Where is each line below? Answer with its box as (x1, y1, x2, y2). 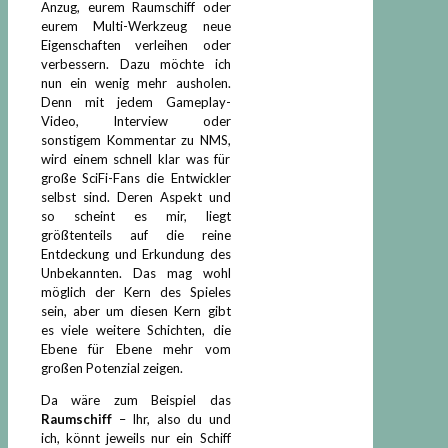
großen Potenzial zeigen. (41, 359, 183, 376)
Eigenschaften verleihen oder (41, 36, 231, 53)
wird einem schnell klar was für (41, 150, 231, 167)
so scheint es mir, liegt (41, 207, 231, 224)
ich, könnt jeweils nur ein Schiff (41, 429, 231, 446)
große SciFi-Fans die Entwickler (41, 169, 231, 186)
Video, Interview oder (41, 112, 231, 129)
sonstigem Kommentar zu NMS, (41, 131, 231, 148)
